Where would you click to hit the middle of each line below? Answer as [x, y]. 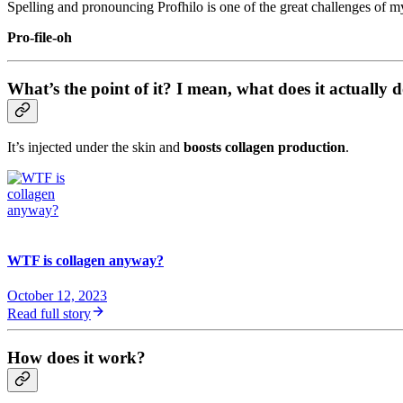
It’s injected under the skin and [95, 148]
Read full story [49, 313]
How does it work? [76, 357]
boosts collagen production [264, 148]
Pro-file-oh [40, 37]
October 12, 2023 [57, 295]
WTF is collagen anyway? [85, 260]
